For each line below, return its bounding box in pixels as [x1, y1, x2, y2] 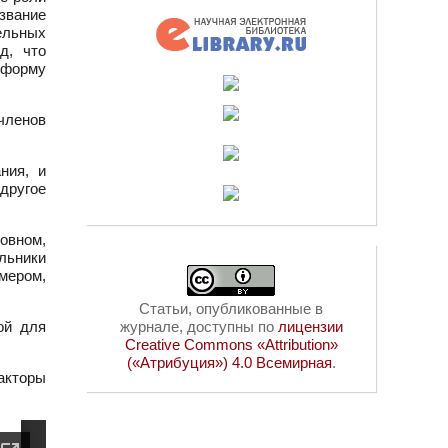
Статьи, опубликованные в [139, 300, 323, 317]
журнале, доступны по [119, 318, 278, 335]
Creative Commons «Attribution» [124, 336, 338, 353]
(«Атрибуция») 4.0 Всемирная [126, 354, 332, 371]
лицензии [277, 318, 343, 335]
